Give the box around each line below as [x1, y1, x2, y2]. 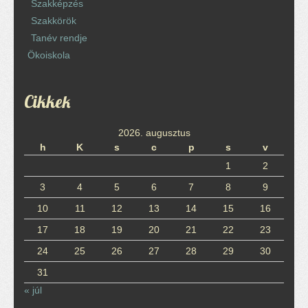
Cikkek [24, 91, 71, 112]
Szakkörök [31, 15, 76, 26]
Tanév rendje [31, 32, 87, 43]
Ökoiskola [27, 49, 70, 60]
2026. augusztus [118, 127, 190, 138]
